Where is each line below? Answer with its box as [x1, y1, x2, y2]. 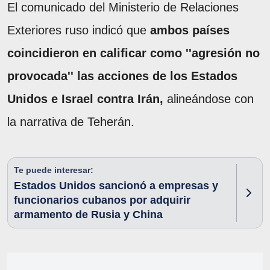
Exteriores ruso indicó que [7, 24, 150, 37]
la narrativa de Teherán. [7, 115, 134, 129]
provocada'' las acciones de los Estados [7, 69, 237, 83]
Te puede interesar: [14, 165, 93, 175]
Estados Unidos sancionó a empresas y [14, 180, 218, 192]
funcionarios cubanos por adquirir [14, 194, 190, 207]
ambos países [150, 24, 230, 37]
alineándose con [163, 92, 254, 106]
